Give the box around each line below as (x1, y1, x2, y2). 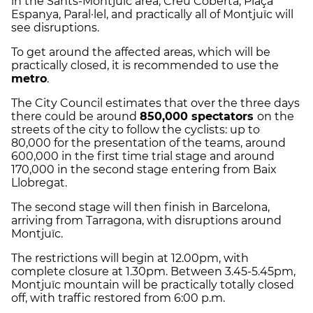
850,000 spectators (140, 110, 257, 124)
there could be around (11, 110, 140, 124)
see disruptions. (11, 21, 99, 35)
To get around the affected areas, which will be (11, 45, 270, 59)
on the (257, 110, 294, 124)
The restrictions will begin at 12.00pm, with (11, 252, 249, 265)
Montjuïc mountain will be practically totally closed (11, 278, 294, 292)
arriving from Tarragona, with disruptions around (11, 214, 282, 228)
